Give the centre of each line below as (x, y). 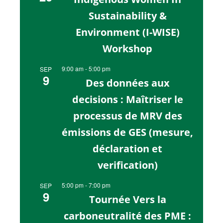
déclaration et (127, 148)
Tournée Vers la (127, 199)
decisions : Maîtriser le (127, 99)
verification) (127, 165)
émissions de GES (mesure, (127, 132)
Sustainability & (127, 15)
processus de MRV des (127, 115)
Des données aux (127, 83)
